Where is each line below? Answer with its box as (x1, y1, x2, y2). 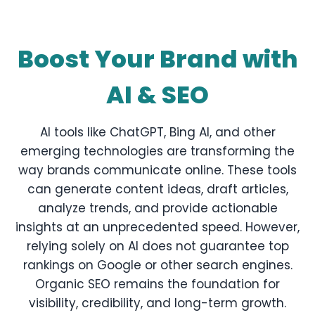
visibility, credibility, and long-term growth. (29, 295, 286, 311)
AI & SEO (106, 78, 209, 112)
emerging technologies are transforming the (20, 143, 295, 160)
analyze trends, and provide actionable (37, 200, 278, 217)
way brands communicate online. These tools (18, 162, 297, 179)
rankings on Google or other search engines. (22, 257, 292, 274)
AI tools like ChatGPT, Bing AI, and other (39, 124, 276, 141)
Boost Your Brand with (17, 42, 298, 76)
